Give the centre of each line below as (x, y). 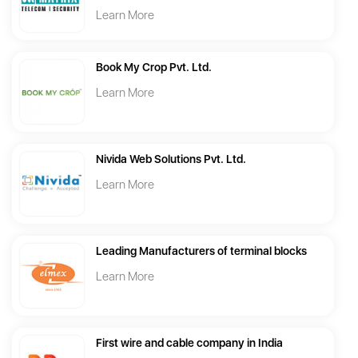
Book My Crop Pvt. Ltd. (154, 68)
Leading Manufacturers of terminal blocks (201, 251)
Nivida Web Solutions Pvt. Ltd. (171, 159)
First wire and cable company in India (189, 343)
